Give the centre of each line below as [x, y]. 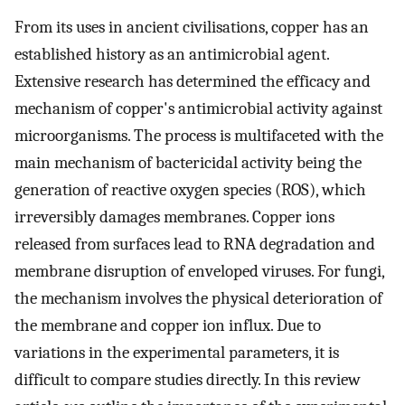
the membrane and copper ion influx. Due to [168, 326]
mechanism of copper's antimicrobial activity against [198, 109]
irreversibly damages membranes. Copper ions [174, 217]
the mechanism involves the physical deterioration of [198, 299]
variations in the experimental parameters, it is [177, 353]
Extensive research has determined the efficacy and [193, 82]
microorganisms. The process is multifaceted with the [199, 136]
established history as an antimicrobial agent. [172, 55]
